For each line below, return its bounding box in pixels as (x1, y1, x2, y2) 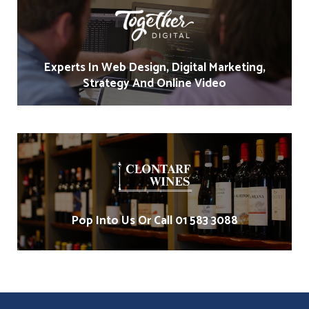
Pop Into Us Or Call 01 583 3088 (71, 211, 238, 231)
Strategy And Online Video (83, 74, 226, 94)
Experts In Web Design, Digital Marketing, (43, 58, 266, 78)
